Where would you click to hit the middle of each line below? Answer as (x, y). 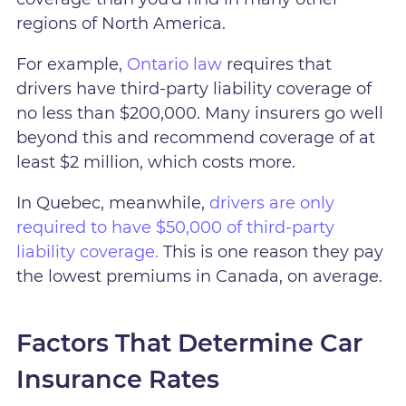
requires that (277, 64)
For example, (72, 64)
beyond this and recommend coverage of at (196, 137)
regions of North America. (121, 23)
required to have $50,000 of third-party (176, 227)
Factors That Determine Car (190, 343)
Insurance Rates (118, 380)
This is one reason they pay (271, 251)
